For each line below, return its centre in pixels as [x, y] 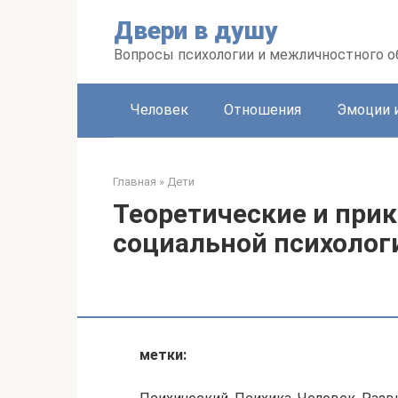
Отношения [263, 110]
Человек [159, 110]
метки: [163, 355]
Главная [135, 182]
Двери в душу [196, 31]
